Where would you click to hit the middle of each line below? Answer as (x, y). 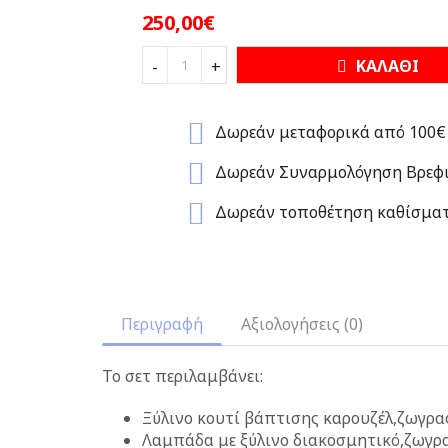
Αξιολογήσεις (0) (302, 324)
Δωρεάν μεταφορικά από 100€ (330, 132)
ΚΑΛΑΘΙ (385, 66)
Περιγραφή (162, 324)
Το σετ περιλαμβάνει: (182, 376)
